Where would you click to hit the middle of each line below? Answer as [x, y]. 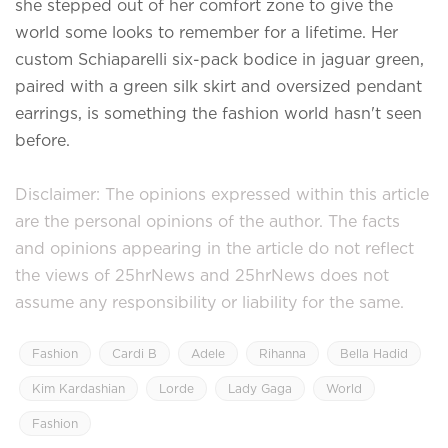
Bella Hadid [374, 353]
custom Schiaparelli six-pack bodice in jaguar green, [219, 58]
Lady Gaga [260, 388]
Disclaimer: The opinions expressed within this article [222, 193]
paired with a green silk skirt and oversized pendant [218, 85]
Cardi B [134, 353]
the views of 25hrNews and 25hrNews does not [202, 274]
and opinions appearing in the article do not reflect [214, 247]
